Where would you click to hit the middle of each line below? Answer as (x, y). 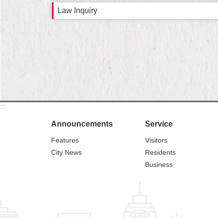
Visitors (156, 140)
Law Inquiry (77, 10)
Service (159, 124)
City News (66, 152)
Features (65, 140)
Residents (161, 152)
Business (159, 164)
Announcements (82, 124)
